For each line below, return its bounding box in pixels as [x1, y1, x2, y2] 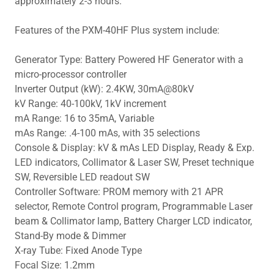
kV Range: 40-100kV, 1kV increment [15, 98, 166, 110]
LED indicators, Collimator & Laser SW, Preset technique [15, 157, 254, 169]
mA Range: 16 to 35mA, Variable [15, 113, 154, 125]
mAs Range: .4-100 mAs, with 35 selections [15, 127, 200, 139]
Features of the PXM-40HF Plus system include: [15, 24, 220, 37]
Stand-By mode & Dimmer [15, 230, 126, 242]
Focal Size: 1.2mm [15, 259, 95, 272]
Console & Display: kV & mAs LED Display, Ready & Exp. [15, 142, 254, 154]
